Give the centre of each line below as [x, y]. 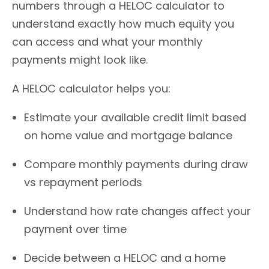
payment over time [75, 229]
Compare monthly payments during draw [136, 164]
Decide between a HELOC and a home [125, 258]
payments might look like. [80, 59]
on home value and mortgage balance [128, 135]
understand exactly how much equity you [123, 23]
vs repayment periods [83, 182]
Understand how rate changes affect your [138, 211]
